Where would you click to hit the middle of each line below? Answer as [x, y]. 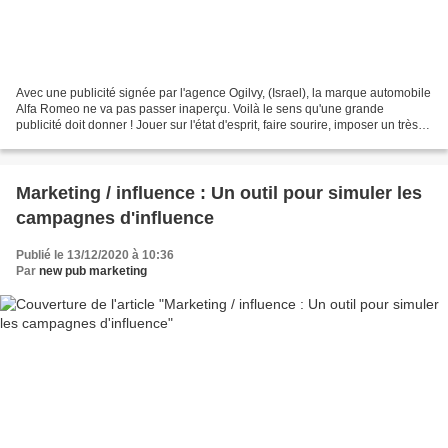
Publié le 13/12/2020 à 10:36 [95, 254]
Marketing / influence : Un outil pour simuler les [219, 192]
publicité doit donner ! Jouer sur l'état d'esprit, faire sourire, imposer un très [217, 124]
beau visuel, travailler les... [88, 140]
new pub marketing [93, 270]
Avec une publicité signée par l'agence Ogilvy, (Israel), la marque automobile [223, 92]
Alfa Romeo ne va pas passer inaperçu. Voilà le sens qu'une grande [200, 108]
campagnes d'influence [115, 217]
